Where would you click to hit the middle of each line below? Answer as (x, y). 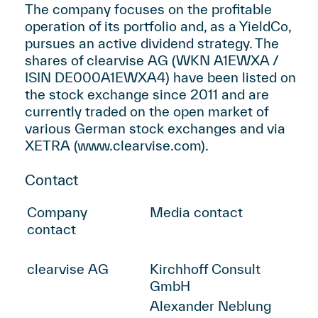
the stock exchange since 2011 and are (147, 94)
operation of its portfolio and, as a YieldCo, (158, 26)
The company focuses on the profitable (148, 9)
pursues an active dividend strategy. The (152, 43)
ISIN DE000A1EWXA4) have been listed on (160, 77)
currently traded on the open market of (147, 111)
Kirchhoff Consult (205, 269)
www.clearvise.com (139, 146)
